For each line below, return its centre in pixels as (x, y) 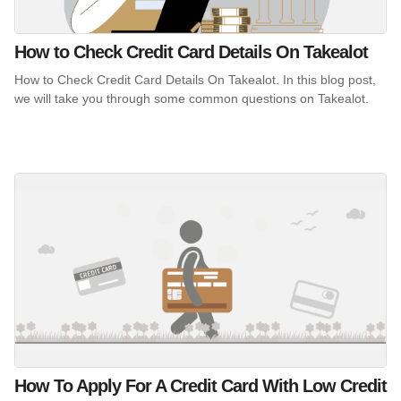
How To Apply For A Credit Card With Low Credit (200, 386)
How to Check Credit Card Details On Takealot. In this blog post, (195, 79)
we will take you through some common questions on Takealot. (192, 98)
